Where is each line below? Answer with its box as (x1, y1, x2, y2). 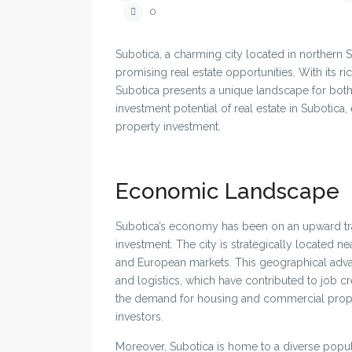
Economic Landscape (115, 178, 339, 205)
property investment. (115, 120, 221, 134)
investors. (115, 310, 163, 324)
